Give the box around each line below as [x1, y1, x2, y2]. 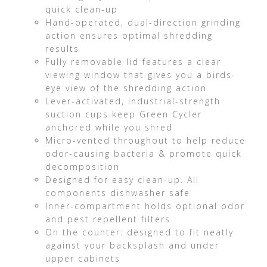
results [45, 43, 79, 55]
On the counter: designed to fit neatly [45, 226, 234, 238]
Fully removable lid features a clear [45, 56, 221, 68]
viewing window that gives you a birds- [45, 69, 236, 81]
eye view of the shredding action [45, 82, 207, 94]
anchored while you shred [45, 122, 173, 133]
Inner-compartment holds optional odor [45, 200, 245, 212]
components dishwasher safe [45, 187, 190, 199]
